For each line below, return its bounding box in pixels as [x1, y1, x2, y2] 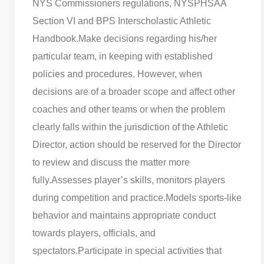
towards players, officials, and [32, 227, 156, 238]
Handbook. [32, 33, 78, 44]
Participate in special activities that [78, 245, 222, 256]
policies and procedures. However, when [32, 68, 202, 79]
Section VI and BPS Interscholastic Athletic [32, 15, 211, 26]
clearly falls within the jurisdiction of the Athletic [32, 121, 228, 132]
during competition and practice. [32, 192, 166, 203]
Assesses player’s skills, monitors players [51, 174, 225, 185]
